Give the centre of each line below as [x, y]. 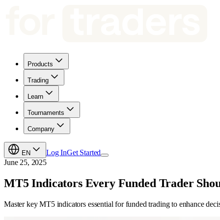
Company [41, 129]
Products [40, 64]
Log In [57, 152]
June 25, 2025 [25, 162]
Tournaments [46, 113]
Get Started [84, 152]
